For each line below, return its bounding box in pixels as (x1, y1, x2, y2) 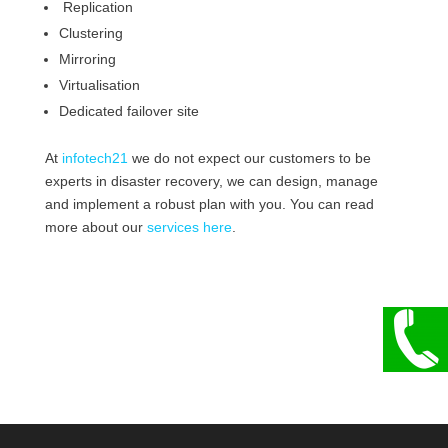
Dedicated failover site (58, 103, 199, 120)
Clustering (58, 25, 123, 42)
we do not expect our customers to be (131, 150, 371, 167)
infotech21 (61, 150, 132, 167)
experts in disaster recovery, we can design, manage (44, 173, 378, 190)
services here (146, 219, 232, 236)
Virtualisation (58, 77, 140, 94)
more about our (44, 219, 147, 236)
